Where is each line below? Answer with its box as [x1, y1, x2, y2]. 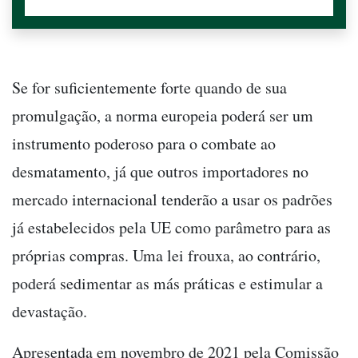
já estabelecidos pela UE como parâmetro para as [12, 217, 331, 239]
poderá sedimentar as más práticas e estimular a [12, 272, 323, 295]
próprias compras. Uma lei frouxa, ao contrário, [12, 245, 320, 267]
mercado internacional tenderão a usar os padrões [12, 189, 332, 211]
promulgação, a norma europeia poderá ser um [12, 105, 313, 127]
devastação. [12, 300, 87, 323]
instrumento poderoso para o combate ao [12, 133, 276, 155]
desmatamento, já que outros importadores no [12, 161, 308, 183]
